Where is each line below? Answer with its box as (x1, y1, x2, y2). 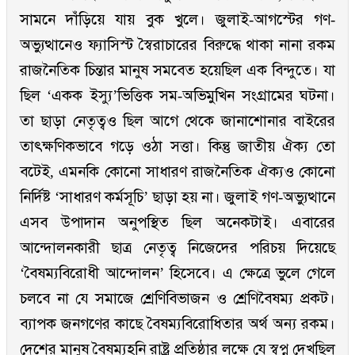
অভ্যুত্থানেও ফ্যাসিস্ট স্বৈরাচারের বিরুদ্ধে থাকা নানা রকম (20, 36, 335, 54)
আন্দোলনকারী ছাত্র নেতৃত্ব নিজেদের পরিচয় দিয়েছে (20, 239, 335, 257)
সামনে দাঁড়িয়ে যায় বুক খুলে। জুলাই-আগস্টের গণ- (20, 11, 335, 29)
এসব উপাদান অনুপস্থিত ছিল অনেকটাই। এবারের (20, 214, 335, 231)
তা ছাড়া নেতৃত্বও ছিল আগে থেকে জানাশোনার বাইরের (20, 113, 335, 130)
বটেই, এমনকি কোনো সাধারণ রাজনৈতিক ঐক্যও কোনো (20, 163, 335, 181)
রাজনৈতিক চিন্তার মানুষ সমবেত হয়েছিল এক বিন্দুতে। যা (20, 62, 335, 79)
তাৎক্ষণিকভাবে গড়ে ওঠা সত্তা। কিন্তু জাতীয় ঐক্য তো (20, 138, 335, 155)
